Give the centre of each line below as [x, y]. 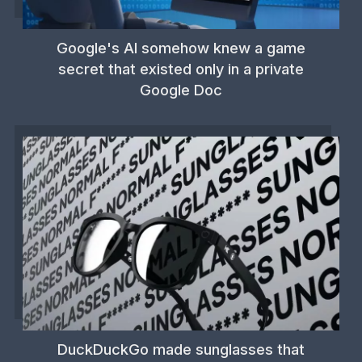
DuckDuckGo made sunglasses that [181, 349]
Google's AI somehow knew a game [181, 47]
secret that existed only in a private [181, 68]
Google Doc [181, 89]
